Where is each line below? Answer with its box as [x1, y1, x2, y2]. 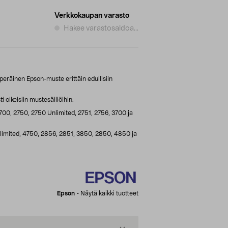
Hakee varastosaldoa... [64, 24, 138, 32]
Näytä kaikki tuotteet [80, 190, 138, 196]
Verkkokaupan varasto [54, 12, 129, 19]
